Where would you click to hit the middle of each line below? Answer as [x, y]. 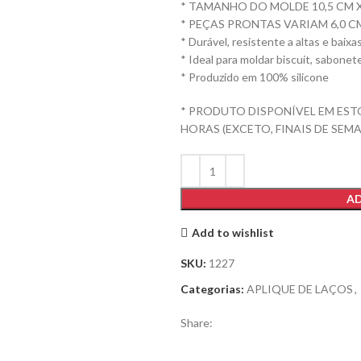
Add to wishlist [232, 232]
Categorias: [212, 289]
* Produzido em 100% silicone [255, 77]
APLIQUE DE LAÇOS [300, 289]
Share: [197, 323]
